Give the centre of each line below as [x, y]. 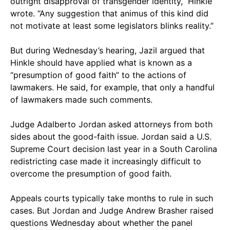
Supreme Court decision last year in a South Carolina [114, 149]
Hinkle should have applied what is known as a [101, 62]
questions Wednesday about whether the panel [101, 223]
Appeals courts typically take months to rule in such [112, 198]
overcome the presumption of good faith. [91, 173]
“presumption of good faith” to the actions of [98, 75]
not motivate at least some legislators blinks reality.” [112, 25]
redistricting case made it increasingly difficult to [106, 161]
